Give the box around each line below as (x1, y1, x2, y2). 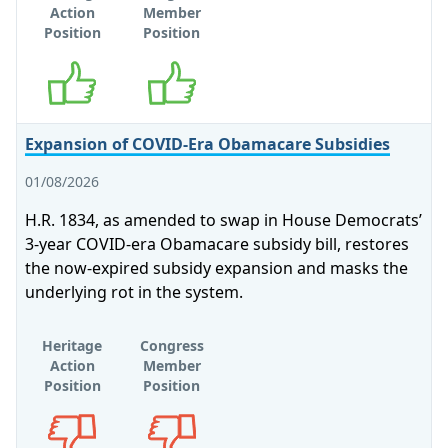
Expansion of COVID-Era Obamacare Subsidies (25, 133, 390, 155)
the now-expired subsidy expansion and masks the (25, 257, 408, 279)
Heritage (42, 336, 103, 355)
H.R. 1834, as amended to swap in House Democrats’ (25, 209, 422, 231)
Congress (139, 336, 204, 355)
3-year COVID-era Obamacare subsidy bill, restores (25, 233, 409, 255)
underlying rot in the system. (25, 281, 243, 303)
